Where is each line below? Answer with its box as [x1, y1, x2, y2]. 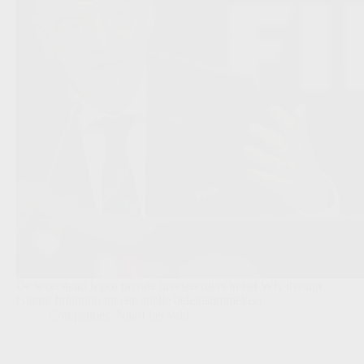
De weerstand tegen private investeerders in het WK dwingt [16, 279, 322, 293]
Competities [49, 308, 110, 323]
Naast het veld [116, 308, 189, 323]
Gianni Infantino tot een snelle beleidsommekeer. [16, 293, 266, 308]
